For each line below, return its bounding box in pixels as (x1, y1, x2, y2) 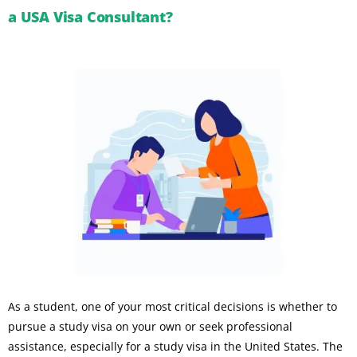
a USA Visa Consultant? (8, 7, 173, 27)
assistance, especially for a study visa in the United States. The (8, 339, 343, 355)
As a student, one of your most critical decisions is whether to (8, 299, 337, 315)
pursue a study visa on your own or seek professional (8, 319, 292, 335)
